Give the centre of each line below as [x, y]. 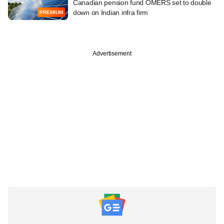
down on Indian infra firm [111, 12]
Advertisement [112, 53]
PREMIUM [51, 12]
